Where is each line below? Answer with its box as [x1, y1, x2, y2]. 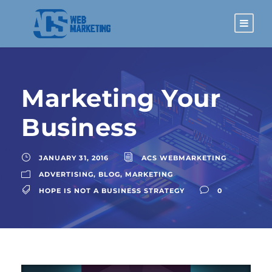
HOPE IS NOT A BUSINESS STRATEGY [39, 186, 185, 195]
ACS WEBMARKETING [141, 153, 226, 162]
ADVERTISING [39, 169, 93, 178]
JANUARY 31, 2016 [39, 153, 109, 162]
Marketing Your [21, 83, 220, 113]
